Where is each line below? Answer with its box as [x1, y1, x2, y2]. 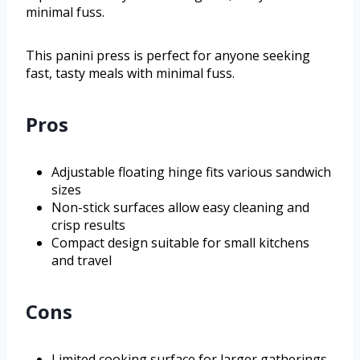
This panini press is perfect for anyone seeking [26, 46, 310, 64]
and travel [51, 251, 112, 269]
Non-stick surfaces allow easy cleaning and [51, 198, 309, 216]
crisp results [51, 215, 125, 234]
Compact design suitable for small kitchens [51, 233, 309, 252]
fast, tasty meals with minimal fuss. [26, 63, 235, 82]
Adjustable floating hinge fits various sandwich [51, 162, 331, 181]
